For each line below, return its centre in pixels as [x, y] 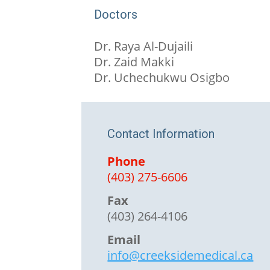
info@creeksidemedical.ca [181, 256]
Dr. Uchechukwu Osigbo [162, 77]
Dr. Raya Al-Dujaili [143, 46]
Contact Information [161, 134]
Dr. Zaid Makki [134, 61]
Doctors [115, 14]
